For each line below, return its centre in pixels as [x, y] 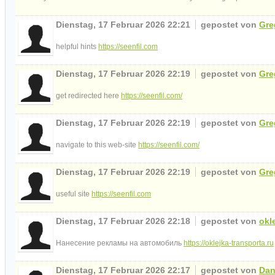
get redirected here [88, 95]
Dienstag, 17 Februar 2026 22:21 [124, 24]
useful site [74, 194]
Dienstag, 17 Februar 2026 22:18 [124, 221]
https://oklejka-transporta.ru [229, 243]
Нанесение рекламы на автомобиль [120, 243]
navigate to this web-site [97, 145]
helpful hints [77, 46]
